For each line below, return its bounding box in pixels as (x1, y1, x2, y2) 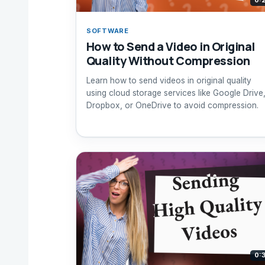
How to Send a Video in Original (86, 38, 255, 55)
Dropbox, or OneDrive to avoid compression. (86, 100, 258, 110)
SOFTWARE (86, 26, 129, 35)
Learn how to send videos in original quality (86, 75, 251, 85)
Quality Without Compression (86, 53, 250, 69)
